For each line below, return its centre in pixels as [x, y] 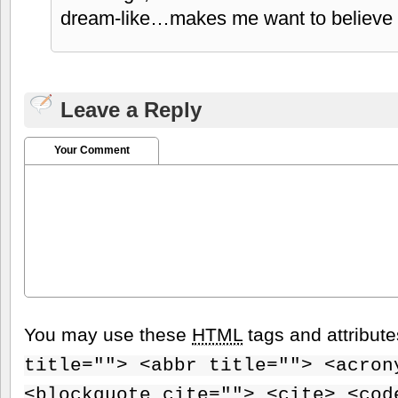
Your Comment [92, 150]
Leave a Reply [131, 109]
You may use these [108, 334]
